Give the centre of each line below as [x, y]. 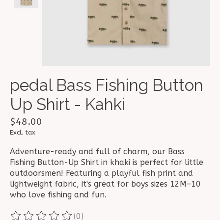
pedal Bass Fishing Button [107, 85]
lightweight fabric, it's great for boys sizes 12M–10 [105, 184]
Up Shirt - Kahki [68, 105]
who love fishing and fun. [58, 195]
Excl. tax [23, 133]
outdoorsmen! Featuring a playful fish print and [101, 173]
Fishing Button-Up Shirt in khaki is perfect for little [107, 163]
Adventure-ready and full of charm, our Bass [97, 152]
